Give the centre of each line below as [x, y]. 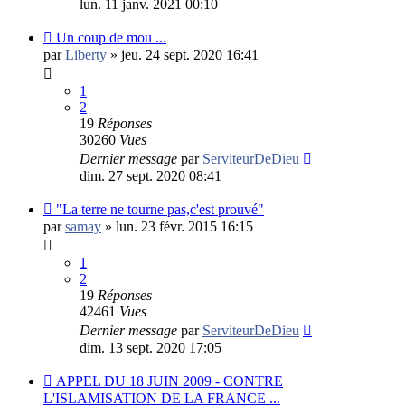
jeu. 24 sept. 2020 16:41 [190, 54]
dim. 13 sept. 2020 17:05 [151, 347]
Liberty [86, 54]
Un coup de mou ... [111, 37]
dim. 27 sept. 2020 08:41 [151, 175]
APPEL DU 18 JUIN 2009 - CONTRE [170, 381]
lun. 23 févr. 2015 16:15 [184, 226]
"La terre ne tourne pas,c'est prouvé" [160, 209]
